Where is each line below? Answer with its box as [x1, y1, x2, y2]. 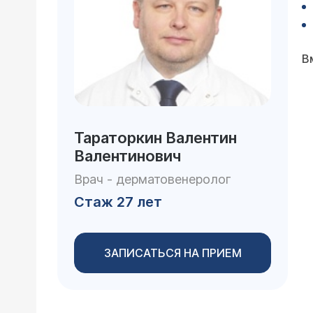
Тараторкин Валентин [74, 129, 237, 147]
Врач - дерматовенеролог [74, 172, 231, 187]
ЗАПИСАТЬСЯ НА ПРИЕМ [103, 246, 242, 260]
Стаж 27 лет [74, 194, 162, 210]
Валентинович [74, 147, 181, 165]
